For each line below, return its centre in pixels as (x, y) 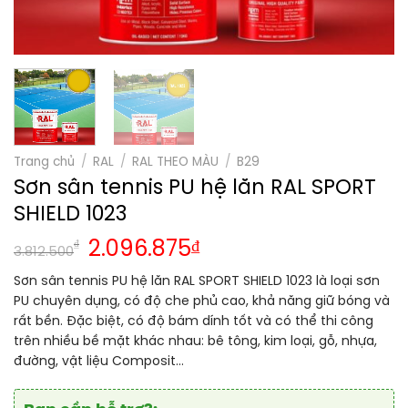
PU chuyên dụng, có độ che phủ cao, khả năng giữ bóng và (202, 301)
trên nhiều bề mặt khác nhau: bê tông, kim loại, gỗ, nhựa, (195, 342)
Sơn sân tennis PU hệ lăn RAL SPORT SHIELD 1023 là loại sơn (197, 281)
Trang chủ (44, 162)
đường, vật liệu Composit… (99, 362)
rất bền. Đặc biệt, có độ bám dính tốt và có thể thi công (194, 321)
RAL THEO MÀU (176, 162)
